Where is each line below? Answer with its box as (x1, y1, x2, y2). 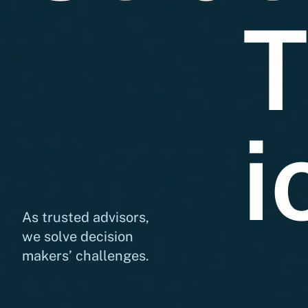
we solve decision (22, 228, 133, 245)
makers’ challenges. (22, 247, 149, 264)
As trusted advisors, (22, 209, 149, 225)
